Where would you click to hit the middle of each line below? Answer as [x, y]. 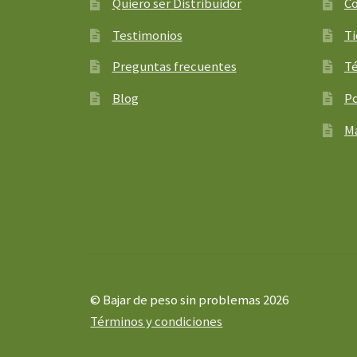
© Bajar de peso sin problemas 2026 [190, 300]
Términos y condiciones [157, 322]
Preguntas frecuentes [174, 67]
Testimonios [147, 35]
